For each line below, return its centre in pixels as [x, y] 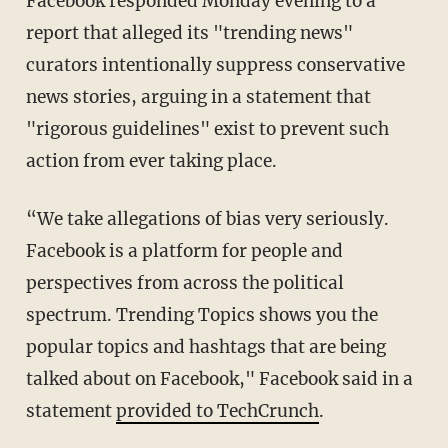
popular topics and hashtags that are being [205, 347]
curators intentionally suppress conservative [215, 65]
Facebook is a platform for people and [184, 251]
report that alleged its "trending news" [189, 33]
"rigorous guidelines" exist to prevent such [207, 129]
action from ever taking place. [151, 161]
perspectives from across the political [184, 283]
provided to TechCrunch [217, 411]
